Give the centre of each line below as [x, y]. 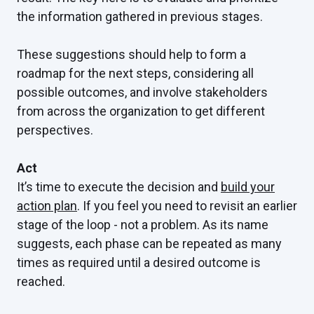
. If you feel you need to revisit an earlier [187, 206]
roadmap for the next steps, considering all [135, 74]
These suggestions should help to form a [131, 55]
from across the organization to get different [141, 111]
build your [248, 187]
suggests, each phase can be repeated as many [149, 244]
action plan [47, 206]
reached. [42, 282]
